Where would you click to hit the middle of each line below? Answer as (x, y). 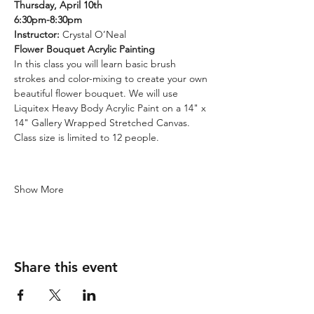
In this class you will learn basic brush (96, 64)
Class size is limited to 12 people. (87, 137)
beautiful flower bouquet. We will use (97, 93)
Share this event (66, 267)
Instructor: (38, 34)
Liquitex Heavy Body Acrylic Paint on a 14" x (111, 108)
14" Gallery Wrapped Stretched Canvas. (103, 123)
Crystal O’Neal (94, 34)
